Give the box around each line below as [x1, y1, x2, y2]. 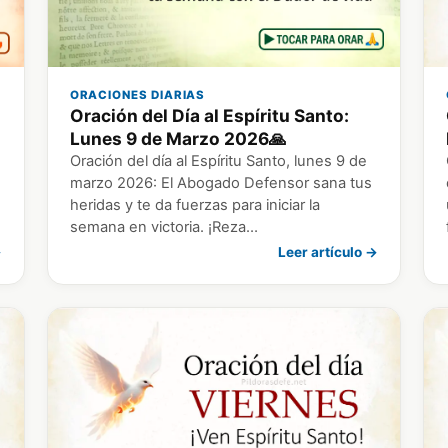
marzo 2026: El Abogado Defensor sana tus [69, 173, 372, 192]
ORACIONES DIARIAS [69, 87, 206, 102]
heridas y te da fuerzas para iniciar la [69, 195, 320, 214]
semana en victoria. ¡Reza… [69, 217, 258, 236]
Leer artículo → [278, 243, 379, 260]
